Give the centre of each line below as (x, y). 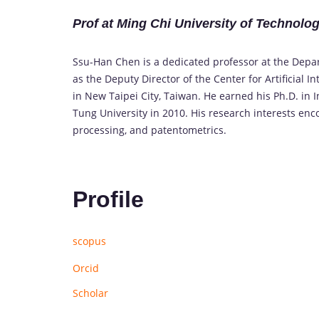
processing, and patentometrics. (150, 130)
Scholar (90, 293)
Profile (108, 199)
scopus (89, 241)
